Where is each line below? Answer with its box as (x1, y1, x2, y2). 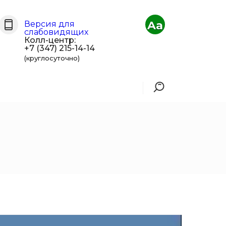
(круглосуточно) (24, 54, 80, 62)
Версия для (24, 19, 75, 29)
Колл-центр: (24, 35, 76, 45)
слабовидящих (24, 27, 89, 37)
